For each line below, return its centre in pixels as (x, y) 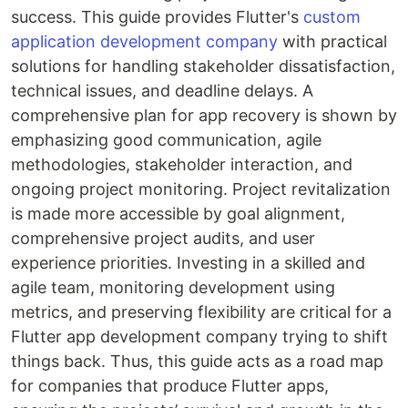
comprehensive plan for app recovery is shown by (204, 116)
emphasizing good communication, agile (166, 140)
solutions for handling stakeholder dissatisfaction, (203, 66)
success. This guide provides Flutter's (157, 17)
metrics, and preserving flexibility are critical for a (201, 312)
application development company (144, 42)
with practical (332, 42)
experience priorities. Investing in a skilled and (188, 263)
